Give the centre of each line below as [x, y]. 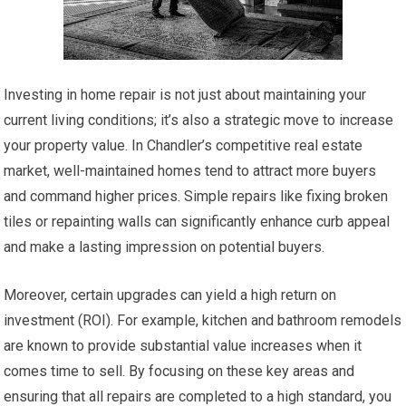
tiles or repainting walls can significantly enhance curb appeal [197, 221]
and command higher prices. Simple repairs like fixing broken [196, 196]
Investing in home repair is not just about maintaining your [185, 94]
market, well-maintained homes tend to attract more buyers [190, 170]
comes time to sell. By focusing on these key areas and [179, 371]
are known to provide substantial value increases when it [183, 345]
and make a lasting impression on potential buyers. [164, 246]
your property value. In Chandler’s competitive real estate [184, 145]
